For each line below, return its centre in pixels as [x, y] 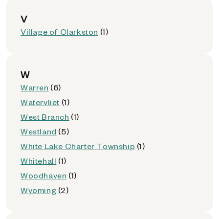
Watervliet [40, 102]
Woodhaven [44, 175]
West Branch [45, 117]
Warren [35, 87]
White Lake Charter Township [78, 146]
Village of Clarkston [59, 32]
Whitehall [39, 161]
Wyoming [39, 190]
